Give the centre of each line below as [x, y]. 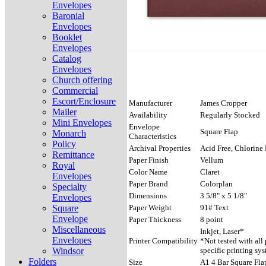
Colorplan [216, 184]
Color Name [148, 172]
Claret [210, 172]
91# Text [214, 208]
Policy [64, 144]
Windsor [68, 251]
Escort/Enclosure [84, 101]
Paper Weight [150, 208]
